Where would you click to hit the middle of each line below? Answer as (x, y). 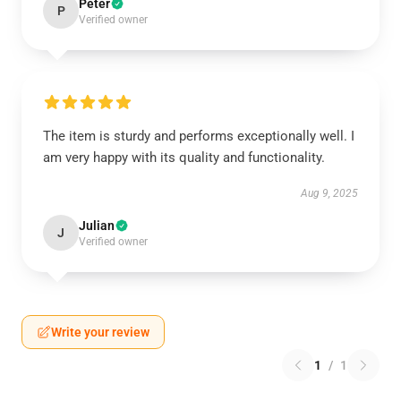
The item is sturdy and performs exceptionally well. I (199, 136)
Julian (97, 226)
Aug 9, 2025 (329, 193)
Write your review (100, 332)
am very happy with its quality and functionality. (184, 158)
